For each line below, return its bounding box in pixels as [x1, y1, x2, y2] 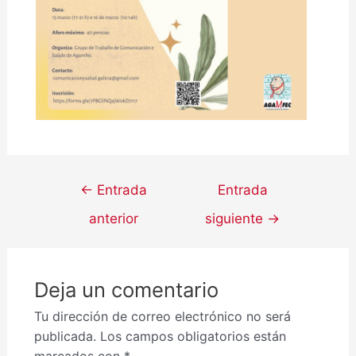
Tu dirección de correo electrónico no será [33, 308, 291, 325]
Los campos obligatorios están [99, 328, 286, 345]
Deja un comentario [33, 277, 219, 303]
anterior [88, 210, 138, 227]
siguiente [205, 210, 268, 227]
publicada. [33, 328, 96, 345]
